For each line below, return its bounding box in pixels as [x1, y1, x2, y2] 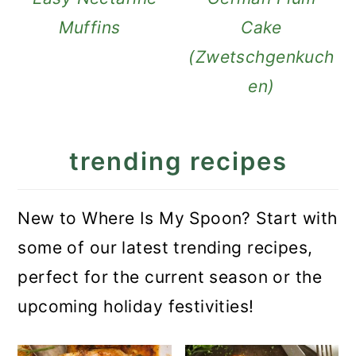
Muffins [58, 17, 131, 38]
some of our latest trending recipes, [17, 238, 313, 258]
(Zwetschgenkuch [188, 47, 335, 68]
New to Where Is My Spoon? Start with [17, 208, 338, 229]
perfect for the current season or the [17, 267, 322, 288]
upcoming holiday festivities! [17, 296, 254, 317]
